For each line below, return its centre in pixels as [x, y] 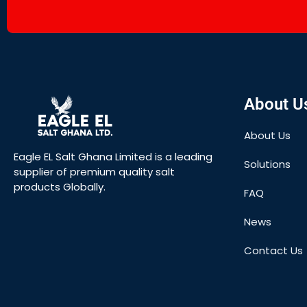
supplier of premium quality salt [94, 171]
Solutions [267, 164]
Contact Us [273, 250]
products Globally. [60, 186]
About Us [267, 135]
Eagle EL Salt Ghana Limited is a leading [113, 156]
